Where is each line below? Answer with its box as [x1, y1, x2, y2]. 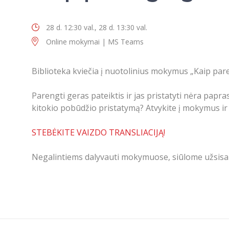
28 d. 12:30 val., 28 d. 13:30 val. [46, 22, 147, 32]
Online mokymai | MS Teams [46, 36, 144, 47]
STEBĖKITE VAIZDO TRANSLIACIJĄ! [32, 126, 165, 138]
